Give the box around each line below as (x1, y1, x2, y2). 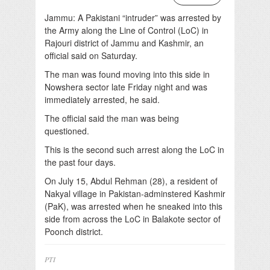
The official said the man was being (45, 111, 179, 124)
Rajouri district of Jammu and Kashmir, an (45, 36, 204, 49)
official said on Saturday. (45, 49, 137, 61)
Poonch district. (45, 225, 103, 237)
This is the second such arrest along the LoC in (45, 143, 224, 155)
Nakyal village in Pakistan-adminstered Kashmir (45, 187, 225, 199)
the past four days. (45, 155, 116, 168)
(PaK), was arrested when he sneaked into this (45, 199, 222, 212)
